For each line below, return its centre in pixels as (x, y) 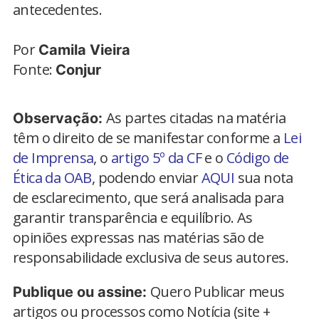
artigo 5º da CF (157, 158)
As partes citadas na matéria (196, 118)
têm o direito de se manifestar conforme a (148, 138)
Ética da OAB (52, 178)
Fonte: (34, 70)
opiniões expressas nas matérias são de (138, 238)
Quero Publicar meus (218, 292)
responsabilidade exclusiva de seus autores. (151, 258)
